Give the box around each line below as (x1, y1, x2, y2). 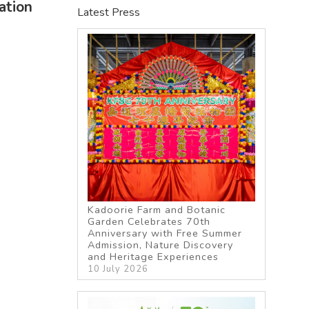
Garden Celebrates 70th (88, 214, 211, 228)
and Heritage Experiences (88, 249, 219, 263)
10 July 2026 (88, 262, 149, 275)
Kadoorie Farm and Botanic (88, 202, 226, 217)
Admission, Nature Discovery (88, 237, 234, 252)
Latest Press (77, 5, 140, 20)
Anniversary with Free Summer (88, 226, 243, 240)
